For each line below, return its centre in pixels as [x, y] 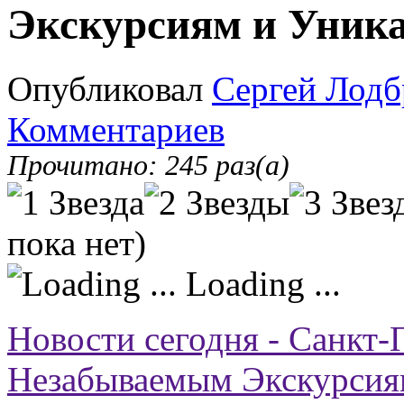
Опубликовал [110, 88]
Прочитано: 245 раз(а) [148, 165]
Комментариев [116, 129]
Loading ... [259, 283]
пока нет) [77, 243]
